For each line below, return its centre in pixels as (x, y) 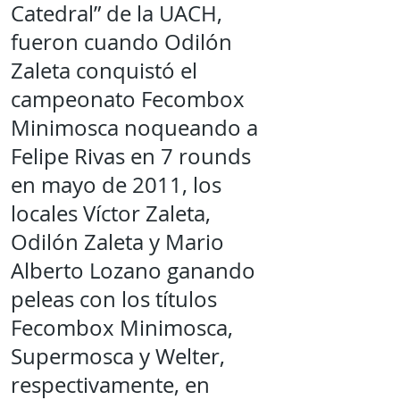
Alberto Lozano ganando (133, 271)
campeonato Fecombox (128, 99)
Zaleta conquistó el (104, 71)
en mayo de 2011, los (116, 185)
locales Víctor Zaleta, (111, 213)
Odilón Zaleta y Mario (117, 242)
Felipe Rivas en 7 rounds (131, 156)
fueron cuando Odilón (121, 42)
